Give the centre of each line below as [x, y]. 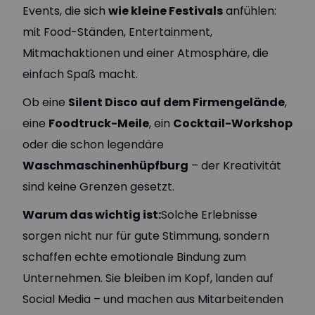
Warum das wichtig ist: [92, 215]
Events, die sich [65, 11]
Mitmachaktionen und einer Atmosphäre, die [146, 53]
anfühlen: [250, 11]
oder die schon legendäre [93, 144]
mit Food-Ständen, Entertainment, [117, 32]
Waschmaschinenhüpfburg [105, 166]
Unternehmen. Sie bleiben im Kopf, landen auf [148, 278]
